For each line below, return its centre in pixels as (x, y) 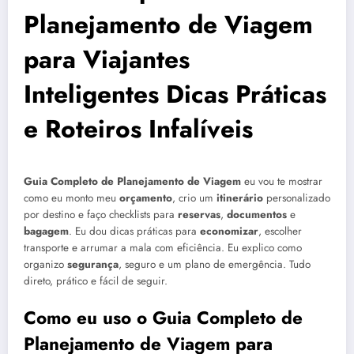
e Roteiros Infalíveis (138, 129)
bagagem (46, 232)
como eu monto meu (72, 198)
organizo (45, 265)
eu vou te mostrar (282, 182)
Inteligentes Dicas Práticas (175, 94)
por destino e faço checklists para (101, 215)
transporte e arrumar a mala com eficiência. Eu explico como (163, 248)
